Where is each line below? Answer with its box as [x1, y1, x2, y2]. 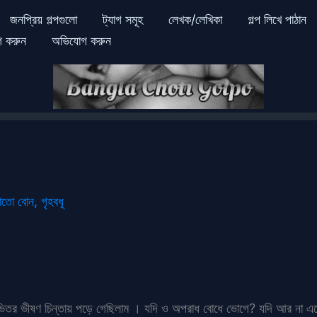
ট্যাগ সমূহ [102, 12, 143, 27]
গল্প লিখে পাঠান [247, 12, 306, 27]
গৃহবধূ [41, 193, 64, 209]
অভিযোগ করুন [52, 33, 111, 48]
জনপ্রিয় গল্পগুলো [9, 12, 77, 27]
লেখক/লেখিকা [168, 12, 222, 27]
